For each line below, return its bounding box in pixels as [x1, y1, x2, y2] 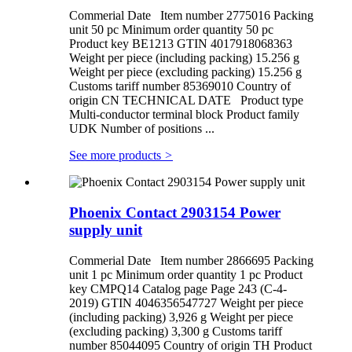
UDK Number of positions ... [69, 122, 214, 136]
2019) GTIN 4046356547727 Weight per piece [69, 295, 303, 310]
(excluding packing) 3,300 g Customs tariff [69, 324, 282, 338]
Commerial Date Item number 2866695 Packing [69, 253, 313, 267]
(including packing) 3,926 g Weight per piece [69, 310, 293, 324]
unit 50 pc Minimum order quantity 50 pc [69, 23, 273, 37]
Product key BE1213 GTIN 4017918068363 [69, 37, 292, 51]
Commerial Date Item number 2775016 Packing [69, 9, 313, 23]
